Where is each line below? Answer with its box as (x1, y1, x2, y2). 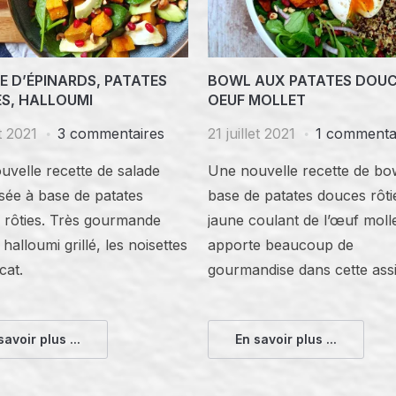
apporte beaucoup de (208, 235, 354, 254)
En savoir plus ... (235, 331, 338, 346)
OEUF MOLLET (208, 90, 307, 109)
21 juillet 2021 (208, 124, 296, 142)
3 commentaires (57, 124, 164, 142)
